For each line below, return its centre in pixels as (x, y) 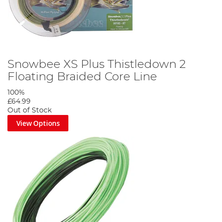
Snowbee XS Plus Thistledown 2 (97, 64)
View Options (38, 123)
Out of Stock (29, 110)
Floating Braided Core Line (82, 77)
